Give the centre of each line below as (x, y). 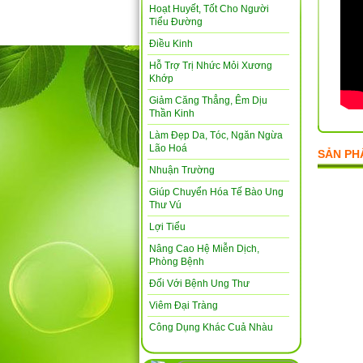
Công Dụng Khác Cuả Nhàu (211, 327)
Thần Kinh (172, 113)
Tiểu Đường (176, 22)
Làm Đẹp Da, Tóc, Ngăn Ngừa (216, 135)
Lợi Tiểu (167, 227)
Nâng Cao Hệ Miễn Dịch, (204, 249)
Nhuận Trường (182, 170)
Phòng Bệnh (177, 262)
